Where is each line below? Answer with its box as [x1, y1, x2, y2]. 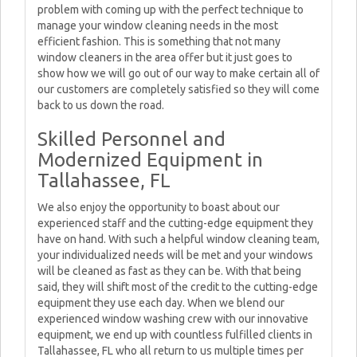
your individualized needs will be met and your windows [37, 249, 313, 261]
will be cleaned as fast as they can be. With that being [37, 265, 301, 277]
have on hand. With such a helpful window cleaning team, [37, 233, 320, 245]
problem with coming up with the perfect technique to [37, 3, 304, 16]
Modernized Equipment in [37, 149, 263, 171]
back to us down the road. [37, 99, 164, 112]
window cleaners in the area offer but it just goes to [37, 51, 292, 64]
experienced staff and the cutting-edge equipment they [37, 217, 313, 229]
